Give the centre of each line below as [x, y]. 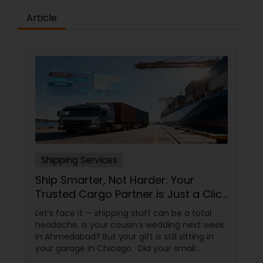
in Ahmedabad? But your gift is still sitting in [124, 237]
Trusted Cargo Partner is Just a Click [131, 194]
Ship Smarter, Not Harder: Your [115, 180]
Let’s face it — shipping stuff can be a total [123, 213]
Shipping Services [79, 160]
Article [42, 18]
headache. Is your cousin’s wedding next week [130, 225]
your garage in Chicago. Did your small [87, 248]
